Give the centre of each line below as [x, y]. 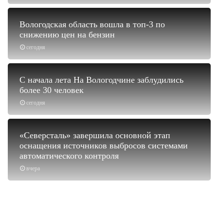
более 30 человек [52, 90]
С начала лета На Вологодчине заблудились [101, 80]
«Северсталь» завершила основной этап [95, 135]
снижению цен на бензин [67, 34]
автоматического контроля [69, 155]
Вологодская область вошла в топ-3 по [92, 24]
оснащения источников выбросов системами [104, 145]
